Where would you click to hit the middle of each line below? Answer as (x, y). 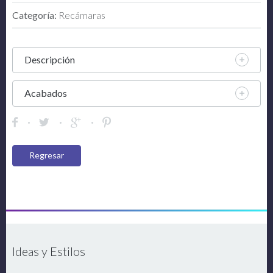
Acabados (46, 93)
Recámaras (82, 15)
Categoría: (35, 15)
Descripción (50, 59)
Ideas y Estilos (49, 251)
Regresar (47, 155)
